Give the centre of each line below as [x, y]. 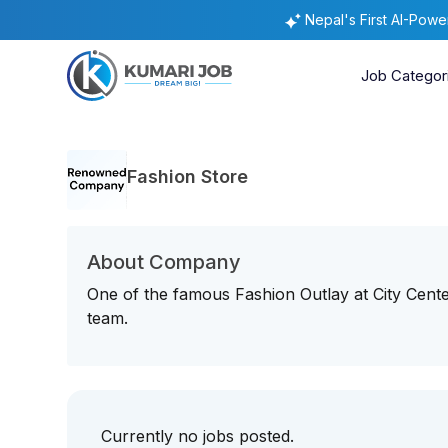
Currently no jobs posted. [198, 436]
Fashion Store [188, 176]
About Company [164, 262]
